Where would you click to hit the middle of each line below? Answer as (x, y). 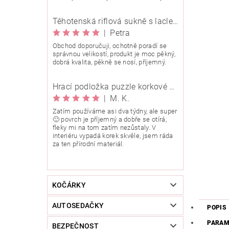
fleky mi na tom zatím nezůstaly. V (104, 128)
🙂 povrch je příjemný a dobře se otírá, (109, 120)
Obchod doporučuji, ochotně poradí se (110, 46)
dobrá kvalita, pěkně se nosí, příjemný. (109, 62)
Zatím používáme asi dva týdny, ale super (115, 111)
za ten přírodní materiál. (88, 144)
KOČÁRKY (69, 185)
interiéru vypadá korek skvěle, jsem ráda (113, 136)
